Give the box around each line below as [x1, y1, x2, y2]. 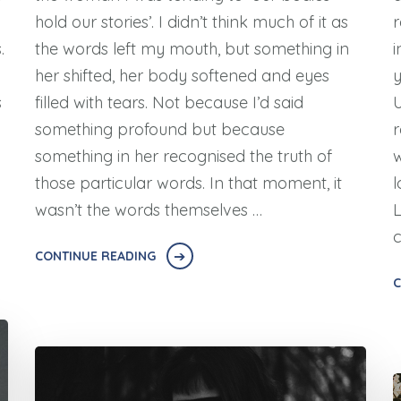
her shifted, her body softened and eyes [34, 65, 329, 87]
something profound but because [34, 119, 285, 141]
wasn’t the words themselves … [34, 200, 262, 221]
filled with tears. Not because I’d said [34, 92, 303, 114]
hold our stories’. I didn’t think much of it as [34, 12, 348, 33]
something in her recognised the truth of [34, 146, 332, 167]
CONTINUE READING [34, 248, 156, 265]
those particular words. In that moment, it [34, 173, 342, 194]
